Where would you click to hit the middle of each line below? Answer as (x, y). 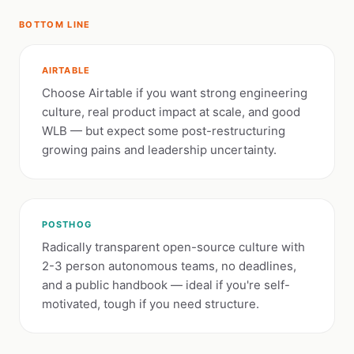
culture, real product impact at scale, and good (171, 112)
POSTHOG (67, 224)
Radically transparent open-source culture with (173, 247)
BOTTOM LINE (55, 24)
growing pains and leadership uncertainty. (159, 150)
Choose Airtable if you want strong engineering (175, 93)
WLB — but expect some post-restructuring (164, 131)
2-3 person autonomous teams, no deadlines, (169, 266)
